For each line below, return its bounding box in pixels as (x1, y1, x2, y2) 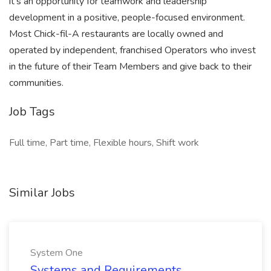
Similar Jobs (9, 184, 75, 201)
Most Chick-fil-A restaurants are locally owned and (9, 27, 223, 41)
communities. (9, 76, 64, 90)
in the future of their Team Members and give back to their (9, 60, 252, 73)
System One (30, 246, 83, 260)
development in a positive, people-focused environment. (9, 11, 245, 24)
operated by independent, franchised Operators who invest (9, 44, 256, 57)
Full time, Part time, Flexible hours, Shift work (9, 136, 199, 149)
